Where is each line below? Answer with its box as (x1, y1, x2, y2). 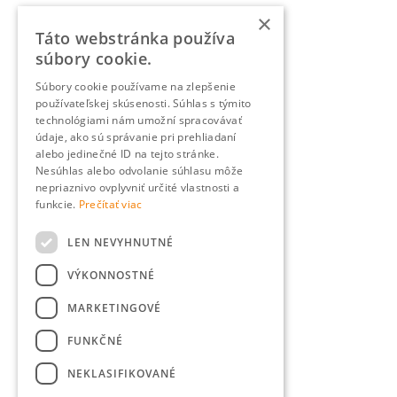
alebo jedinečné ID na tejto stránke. (35, 146, 219, 161)
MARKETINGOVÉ (67, 300, 161, 315)
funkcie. (35, 197, 79, 212)
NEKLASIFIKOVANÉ (67, 365, 176, 381)
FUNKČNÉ (67, 332, 123, 348)
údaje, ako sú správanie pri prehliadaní (35, 129, 237, 144)
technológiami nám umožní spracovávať (35, 113, 242, 128)
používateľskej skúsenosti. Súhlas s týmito (35, 96, 252, 111)
